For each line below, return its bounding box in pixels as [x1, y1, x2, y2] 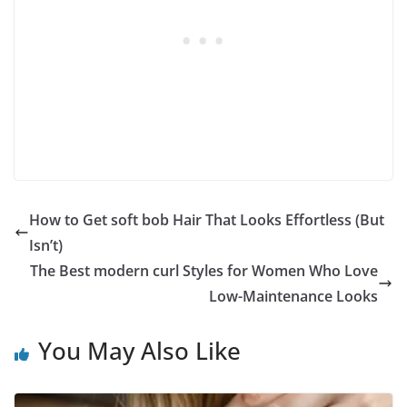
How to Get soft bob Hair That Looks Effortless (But [29, 210, 384, 231]
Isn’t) [29, 235, 63, 256]
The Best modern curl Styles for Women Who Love [30, 261, 378, 282]
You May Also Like [38, 334, 241, 368]
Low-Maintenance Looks [209, 286, 378, 307]
